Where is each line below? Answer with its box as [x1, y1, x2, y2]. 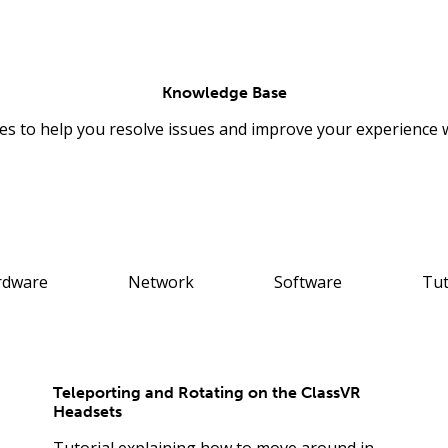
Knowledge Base [161, 82, 287, 102]
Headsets [52, 401, 122, 421]
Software [274, 270, 342, 293]
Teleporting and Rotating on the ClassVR [52, 382, 361, 402]
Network [128, 270, 194, 293]
